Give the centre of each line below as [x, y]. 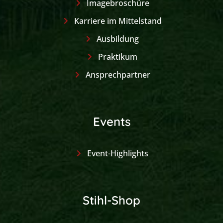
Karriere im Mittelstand [118, 21]
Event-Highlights [118, 153]
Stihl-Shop [111, 200]
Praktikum [118, 56]
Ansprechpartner [118, 74]
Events [111, 121]
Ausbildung [118, 39]
